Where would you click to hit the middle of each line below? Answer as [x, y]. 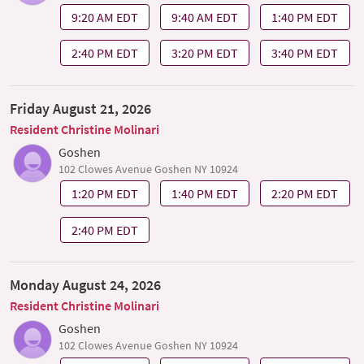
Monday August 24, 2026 [85, 285]
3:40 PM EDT [305, 53]
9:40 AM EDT [205, 17]
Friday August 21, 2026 [80, 108]
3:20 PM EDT [205, 53]
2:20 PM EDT [305, 194]
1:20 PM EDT [104, 194]
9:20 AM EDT [104, 17]
